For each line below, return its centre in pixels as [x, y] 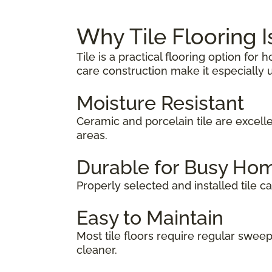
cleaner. [97, 250]
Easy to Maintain [150, 217]
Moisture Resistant [160, 103]
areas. [92, 135]
